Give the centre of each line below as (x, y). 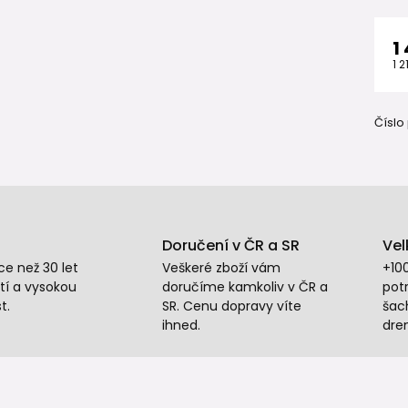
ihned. (181, 325)
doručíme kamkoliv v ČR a (245, 287)
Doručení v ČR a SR (230, 245)
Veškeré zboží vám (221, 268)
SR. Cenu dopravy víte (231, 306)
